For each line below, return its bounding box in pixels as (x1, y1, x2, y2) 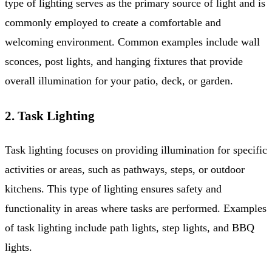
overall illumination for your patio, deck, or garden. (5, 74, 233, 87)
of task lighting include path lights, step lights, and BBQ (5, 221, 254, 234)
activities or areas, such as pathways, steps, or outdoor (5, 163, 245, 175)
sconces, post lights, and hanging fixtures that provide (5, 55, 243, 67)
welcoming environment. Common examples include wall (5, 35, 260, 48)
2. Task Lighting (5, 108, 95, 123)
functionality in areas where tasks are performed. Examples (5, 202, 267, 214)
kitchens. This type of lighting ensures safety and (5, 182, 222, 195)
